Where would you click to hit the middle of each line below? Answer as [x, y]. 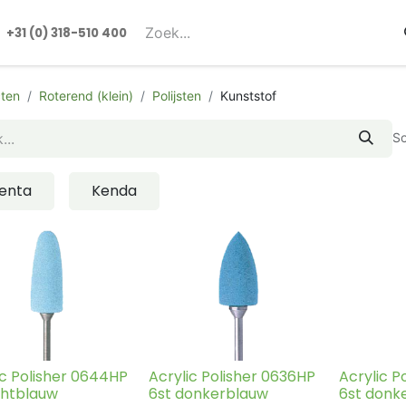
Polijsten [177, 96]
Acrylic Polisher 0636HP [232, 376]
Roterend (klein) [86, 96]
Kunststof [248, 96]
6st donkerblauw [208, 393]
